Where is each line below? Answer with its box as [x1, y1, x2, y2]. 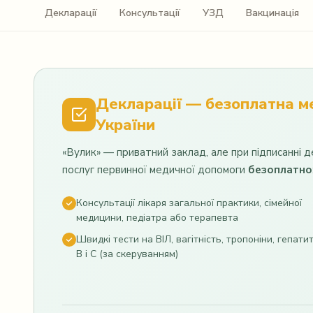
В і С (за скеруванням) [76, 247, 178, 261]
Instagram [66, 10, 116, 24]
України [96, 115, 155, 136]
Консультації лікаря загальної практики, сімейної [76, 196, 302, 210]
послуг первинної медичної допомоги [62, 163, 248, 177]
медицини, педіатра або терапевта [76, 211, 238, 224]
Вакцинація [246, 6, 299, 20]
